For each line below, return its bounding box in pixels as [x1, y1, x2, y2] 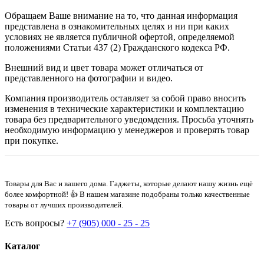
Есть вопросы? [5, 217, 67, 228]
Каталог [5, 240, 40, 251]
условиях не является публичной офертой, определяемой [5, 31, 235, 42]
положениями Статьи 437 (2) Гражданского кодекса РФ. [5, 42, 230, 52]
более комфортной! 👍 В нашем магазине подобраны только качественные [5, 189, 250, 199]
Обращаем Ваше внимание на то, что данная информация [5, 10, 237, 21]
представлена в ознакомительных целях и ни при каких [5, 21, 229, 31]
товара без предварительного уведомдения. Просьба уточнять [5, 114, 253, 124]
